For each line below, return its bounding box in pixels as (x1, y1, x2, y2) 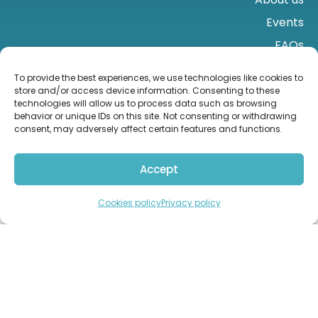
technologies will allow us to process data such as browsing (14, 97, 277, 109)
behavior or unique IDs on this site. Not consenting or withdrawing (14, 110, 297, 122)
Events (266, 14, 304, 31)
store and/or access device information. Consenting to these (14, 84, 280, 97)
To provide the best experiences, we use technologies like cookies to (14, 72, 303, 84)
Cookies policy (97, 197, 161, 209)
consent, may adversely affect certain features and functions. (14, 123, 283, 135)
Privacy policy (160, 197, 221, 209)
